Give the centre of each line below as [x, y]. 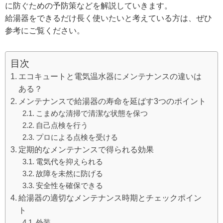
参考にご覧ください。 [45, 30]
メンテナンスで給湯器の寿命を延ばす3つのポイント [112, 101]
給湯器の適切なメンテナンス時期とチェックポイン [110, 198]
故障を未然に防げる [70, 173]
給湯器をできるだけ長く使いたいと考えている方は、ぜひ [109, 18]
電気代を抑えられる [70, 161]
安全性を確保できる [70, 185]
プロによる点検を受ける [77, 137]
